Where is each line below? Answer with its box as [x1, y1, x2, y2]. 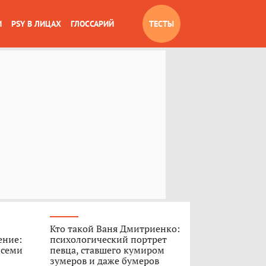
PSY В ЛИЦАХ [11, 18, 61, 29]
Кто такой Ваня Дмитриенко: [49, 222, 180, 235]
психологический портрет [49, 233, 167, 246]
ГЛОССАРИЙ [71, 18, 114, 29]
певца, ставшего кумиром [49, 243, 164, 256]
